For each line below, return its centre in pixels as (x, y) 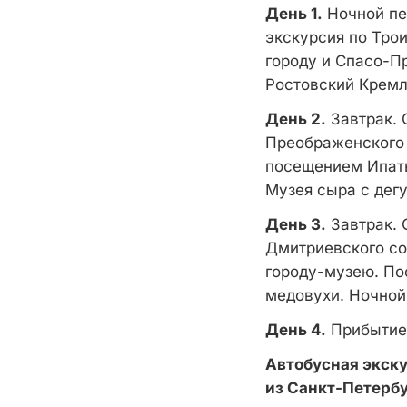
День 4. (296, 330)
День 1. (294, 14)
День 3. (296, 224)
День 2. (296, 119)
